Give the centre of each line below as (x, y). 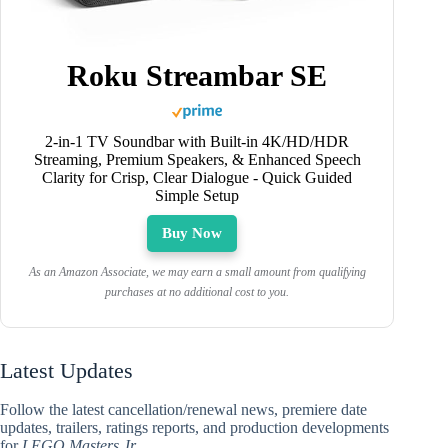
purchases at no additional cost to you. (197, 292)
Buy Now (192, 233)
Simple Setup (197, 196)
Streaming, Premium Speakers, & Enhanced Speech (197, 160)
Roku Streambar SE (197, 76)
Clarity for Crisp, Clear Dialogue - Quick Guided (197, 178)
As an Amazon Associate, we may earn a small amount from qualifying (197, 272)
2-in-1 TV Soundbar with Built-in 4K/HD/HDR (197, 142)
